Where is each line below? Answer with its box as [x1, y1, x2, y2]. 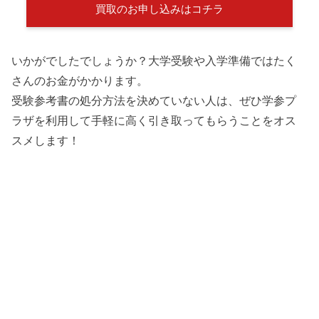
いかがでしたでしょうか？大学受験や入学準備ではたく [11, 54, 297, 68]
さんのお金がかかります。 [11, 74, 149, 88]
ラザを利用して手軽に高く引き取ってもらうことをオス [11, 114, 297, 127]
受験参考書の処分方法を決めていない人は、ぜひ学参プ [11, 94, 297, 108]
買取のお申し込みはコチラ [95, 3, 224, 15]
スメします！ [11, 134, 80, 147]
